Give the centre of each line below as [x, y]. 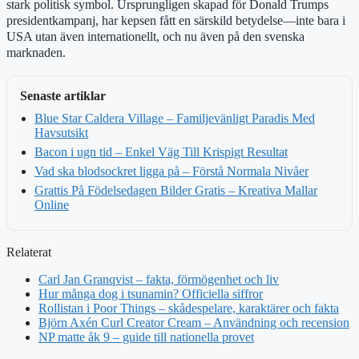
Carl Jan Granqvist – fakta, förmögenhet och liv [159, 279]
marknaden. [36, 52]
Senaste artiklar [63, 95]
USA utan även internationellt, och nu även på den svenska [155, 36]
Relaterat [29, 252]
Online [52, 204]
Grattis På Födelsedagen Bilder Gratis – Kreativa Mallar [176, 190]
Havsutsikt [61, 132]
